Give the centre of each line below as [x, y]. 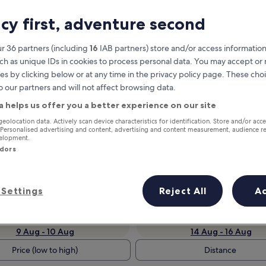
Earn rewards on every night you [134, 133]
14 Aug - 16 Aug [221, 232]
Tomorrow [45, 218]
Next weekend [221, 218]
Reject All [183, 191]
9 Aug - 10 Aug [45, 232]
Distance [220, 250]
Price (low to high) [45, 250]
